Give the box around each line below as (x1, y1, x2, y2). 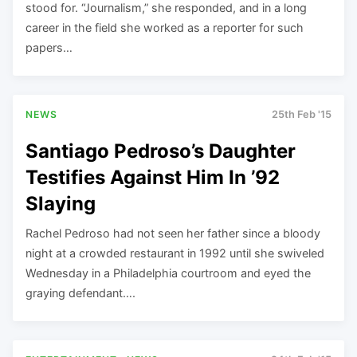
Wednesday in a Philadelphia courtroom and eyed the (25, 265, 311, 280)
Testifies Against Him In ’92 (25, 165, 280, 189)
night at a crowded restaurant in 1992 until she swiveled (25, 245, 324, 260)
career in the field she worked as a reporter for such (25, 20, 304, 34)
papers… (25, 40, 73, 54)
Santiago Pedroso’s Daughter (25, 139, 296, 163)
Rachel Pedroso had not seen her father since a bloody (25, 226, 320, 240)
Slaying (25, 191, 96, 215)
